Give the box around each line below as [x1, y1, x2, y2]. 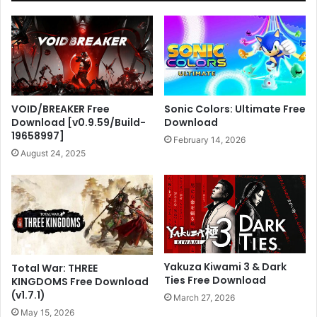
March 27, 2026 [173, 292, 235, 303]
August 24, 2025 [21, 148, 86, 159]
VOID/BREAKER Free [11, 102, 110, 117]
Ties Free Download [164, 272, 266, 287]
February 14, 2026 [173, 134, 246, 146]
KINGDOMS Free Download [11, 275, 149, 289]
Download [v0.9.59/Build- [11, 115, 146, 130]
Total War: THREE [11, 261, 98, 276]
